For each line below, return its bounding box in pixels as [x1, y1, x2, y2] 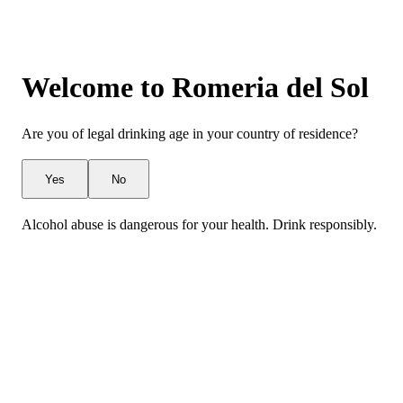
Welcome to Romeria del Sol [22, 71, 369, 103]
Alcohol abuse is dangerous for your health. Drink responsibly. [22, 217, 377, 233]
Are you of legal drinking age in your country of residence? [22, 126, 358, 142]
